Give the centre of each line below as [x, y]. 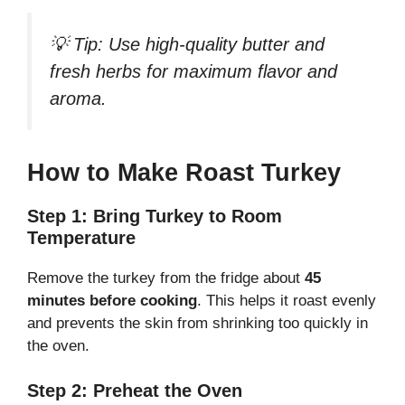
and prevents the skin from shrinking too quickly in [198, 323]
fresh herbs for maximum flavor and [193, 71]
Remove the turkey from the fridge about [166, 278]
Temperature [81, 237]
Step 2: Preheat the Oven [135, 391]
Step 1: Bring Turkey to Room [155, 216]
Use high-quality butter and [214, 44]
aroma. [78, 98]
